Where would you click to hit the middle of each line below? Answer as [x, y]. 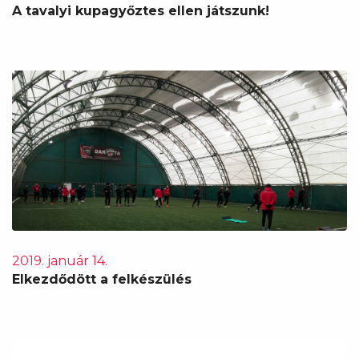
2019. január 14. [60, 261]
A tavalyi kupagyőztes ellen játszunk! [141, 11]
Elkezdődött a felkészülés [102, 279]
